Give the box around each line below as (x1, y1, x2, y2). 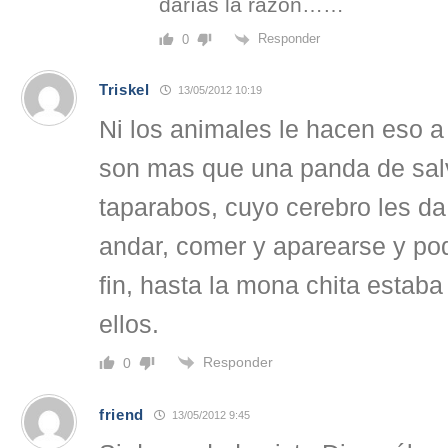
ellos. (99, 310, 159, 338)
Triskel (99, 81, 150, 99)
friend (99, 405, 145, 423)
